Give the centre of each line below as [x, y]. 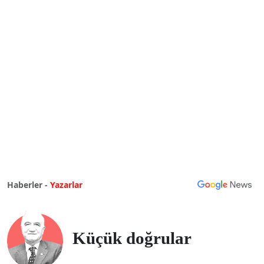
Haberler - [27, 185]
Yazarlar [66, 185]
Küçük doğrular [132, 238]
